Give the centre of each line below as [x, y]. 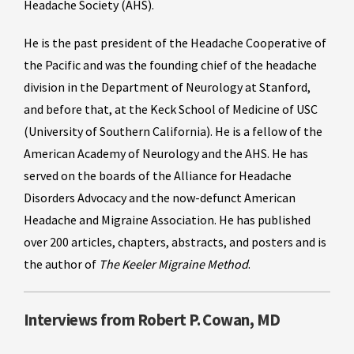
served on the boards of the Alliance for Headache [158, 175]
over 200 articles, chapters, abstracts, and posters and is [175, 242]
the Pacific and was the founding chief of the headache [170, 65]
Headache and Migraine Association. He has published [167, 220]
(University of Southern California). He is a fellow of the [173, 131]
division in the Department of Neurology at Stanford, [167, 87]
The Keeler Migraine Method [173, 264]
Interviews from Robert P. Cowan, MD [152, 320]
